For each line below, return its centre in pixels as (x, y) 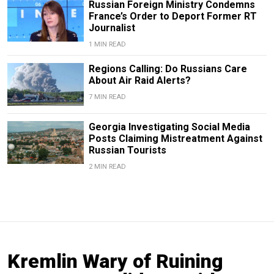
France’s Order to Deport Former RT (172, 16)
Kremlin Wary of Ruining (115, 261)
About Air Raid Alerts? (139, 80)
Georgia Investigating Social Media (169, 127)
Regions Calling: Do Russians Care (168, 68)
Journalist (112, 28)
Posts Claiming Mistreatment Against (175, 138)
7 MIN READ (107, 97)
